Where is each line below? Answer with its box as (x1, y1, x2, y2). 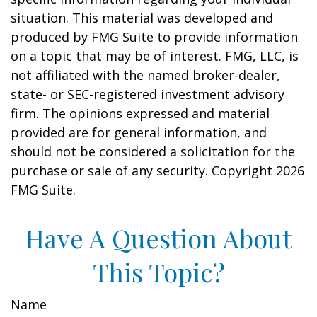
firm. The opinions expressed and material (11, 105, 270, 122)
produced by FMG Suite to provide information (11, 28, 298, 45)
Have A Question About (25, 221, 292, 255)
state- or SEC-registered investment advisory (11, 86, 284, 103)
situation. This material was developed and (11, 9, 273, 26)
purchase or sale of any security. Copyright (11, 162, 276, 179)
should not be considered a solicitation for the (11, 143, 295, 160)
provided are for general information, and (11, 124, 267, 141)
